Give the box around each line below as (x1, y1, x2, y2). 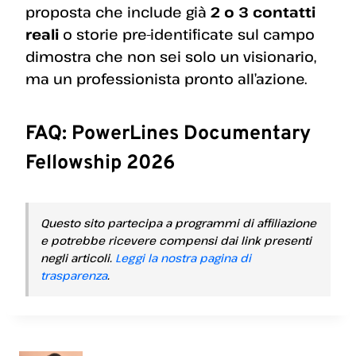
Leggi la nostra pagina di (115, 250, 251, 265)
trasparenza (41, 267, 107, 283)
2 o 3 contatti (211, 2, 315, 22)
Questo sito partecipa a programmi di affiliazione (41, 215, 316, 230)
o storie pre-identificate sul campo (59, 25, 315, 44)
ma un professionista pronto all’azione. (25, 69, 307, 89)
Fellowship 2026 (25, 150, 175, 176)
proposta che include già (25, 2, 211, 22)
